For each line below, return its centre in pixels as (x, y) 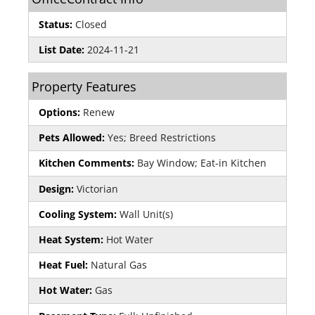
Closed (90, 24)
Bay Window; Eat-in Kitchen (202, 163)
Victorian (97, 188)
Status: (56, 24)
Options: (61, 112)
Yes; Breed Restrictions (162, 138)
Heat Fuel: (65, 265)
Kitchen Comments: (88, 163)
